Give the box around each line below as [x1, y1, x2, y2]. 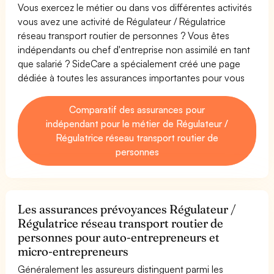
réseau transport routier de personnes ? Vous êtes [18, 29, 230, 42]
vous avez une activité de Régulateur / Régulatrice [18, 15, 226, 28]
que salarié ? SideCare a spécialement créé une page [18, 57, 241, 70]
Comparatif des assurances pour [69, 103, 205, 116]
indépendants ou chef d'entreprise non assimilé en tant [18, 43, 251, 56]
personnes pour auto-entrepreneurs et [18, 229, 220, 245]
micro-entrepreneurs [18, 243, 128, 259]
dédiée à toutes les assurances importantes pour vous [18, 71, 245, 84]
